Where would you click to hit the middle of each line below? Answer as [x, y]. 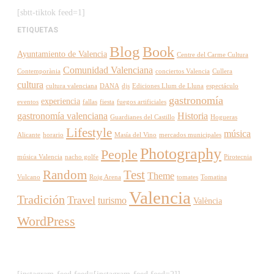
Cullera [222, 71]
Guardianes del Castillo [143, 117]
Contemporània [39, 71]
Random [65, 175]
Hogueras [224, 117]
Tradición [41, 199]
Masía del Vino [135, 135]
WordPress [46, 221]
